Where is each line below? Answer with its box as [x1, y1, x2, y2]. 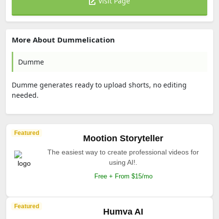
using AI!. [109, 158, 137, 166]
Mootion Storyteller [83, 133, 163, 143]
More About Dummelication [12, 35, 115, 44]
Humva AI [103, 207, 143, 217]
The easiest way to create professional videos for [47, 148, 199, 156]
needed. [12, 90, 39, 100]
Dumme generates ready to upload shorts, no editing [12, 80, 187, 89]
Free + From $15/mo [94, 173, 153, 180]
